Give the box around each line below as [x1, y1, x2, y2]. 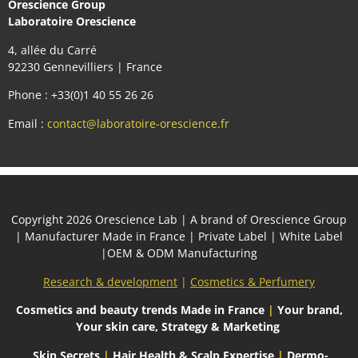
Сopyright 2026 [11, 212, 95, 228]
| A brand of [181, 212, 250, 228]
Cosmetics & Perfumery [190, 273, 315, 289]
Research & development [43, 273, 177, 289]
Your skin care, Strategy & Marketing [75, 319, 280, 335]
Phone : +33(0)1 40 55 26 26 [8, 87, 153, 103]
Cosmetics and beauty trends [15, 302, 181, 318]
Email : [8, 115, 44, 131]
